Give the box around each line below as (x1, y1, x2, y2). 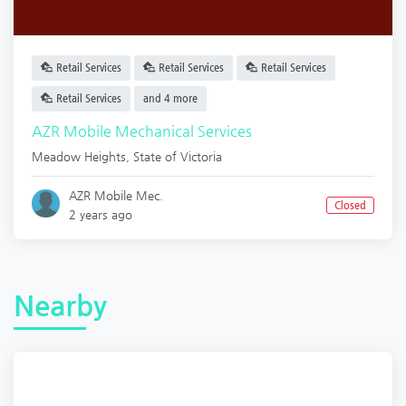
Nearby (14, 289, 107, 323)
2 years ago (69, 208, 133, 222)
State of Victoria (133, 150, 222, 164)
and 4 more (143, 92, 198, 105)
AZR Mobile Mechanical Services (32, 122, 252, 140)
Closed (333, 199, 366, 212)
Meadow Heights (32, 150, 126, 164)
